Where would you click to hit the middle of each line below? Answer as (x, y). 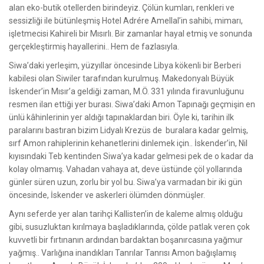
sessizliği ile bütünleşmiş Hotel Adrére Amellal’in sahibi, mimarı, (126, 20)
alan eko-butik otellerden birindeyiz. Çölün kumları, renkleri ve (122, 7)
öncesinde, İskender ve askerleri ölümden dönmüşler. (107, 195)
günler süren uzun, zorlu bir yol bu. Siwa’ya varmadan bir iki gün (126, 182)
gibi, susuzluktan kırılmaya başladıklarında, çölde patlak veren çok (129, 227)
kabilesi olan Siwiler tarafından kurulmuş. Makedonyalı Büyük (121, 78)
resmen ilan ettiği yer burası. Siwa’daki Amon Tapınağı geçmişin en (132, 104)
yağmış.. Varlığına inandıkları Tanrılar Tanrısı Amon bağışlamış (123, 253)
